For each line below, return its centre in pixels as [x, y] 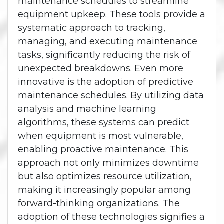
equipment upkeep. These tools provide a [112, 14]
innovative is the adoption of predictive [106, 82]
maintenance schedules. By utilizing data [111, 95]
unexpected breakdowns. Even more [101, 68]
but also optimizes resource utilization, [105, 176]
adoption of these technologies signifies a [111, 217]
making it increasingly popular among [104, 190]
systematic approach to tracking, [92, 28]
